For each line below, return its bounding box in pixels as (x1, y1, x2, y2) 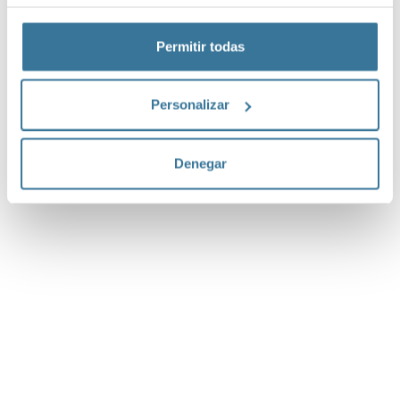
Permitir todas (155, 38, 245, 54)
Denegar (173, 155, 227, 171)
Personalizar (150, 96, 229, 112)
